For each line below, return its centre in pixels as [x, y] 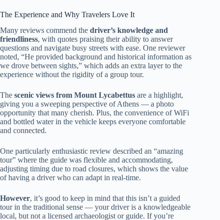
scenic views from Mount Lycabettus [75, 95]
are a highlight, [159, 95]
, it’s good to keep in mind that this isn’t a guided [105, 198]
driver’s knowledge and [129, 30]
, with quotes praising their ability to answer [105, 39]
